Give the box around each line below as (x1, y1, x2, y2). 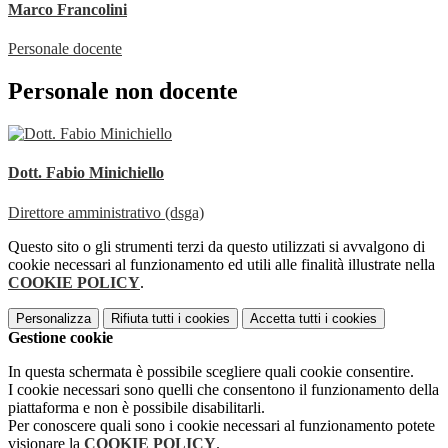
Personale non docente (8, 78, 238, 105)
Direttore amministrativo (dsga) (8, 203, 204, 221)
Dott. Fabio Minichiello (8, 164, 164, 182)
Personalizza (16, 310, 91, 326)
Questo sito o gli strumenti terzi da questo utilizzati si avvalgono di (8, 237, 425, 255)
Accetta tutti (250, 310, 321, 326)
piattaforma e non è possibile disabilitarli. (8, 398, 265, 416)
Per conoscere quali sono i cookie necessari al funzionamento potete (8, 416, 435, 434)
